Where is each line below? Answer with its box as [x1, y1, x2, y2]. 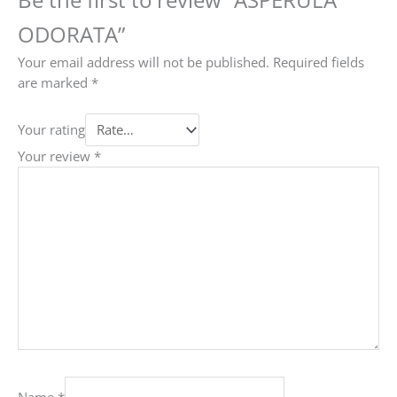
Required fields [273, 52, 364, 71]
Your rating [18, 121, 85, 139]
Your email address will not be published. [18, 52, 269, 71]
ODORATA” [18, 19, 125, 49]
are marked [18, 73, 91, 91]
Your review [18, 146, 94, 165]
